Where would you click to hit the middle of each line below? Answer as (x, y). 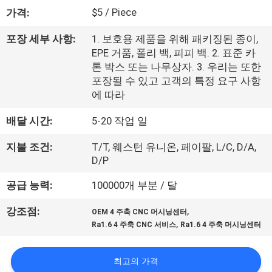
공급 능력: (29, 185)
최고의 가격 (136, 261)
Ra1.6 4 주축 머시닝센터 (221, 225)
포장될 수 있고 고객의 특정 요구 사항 (177, 81)
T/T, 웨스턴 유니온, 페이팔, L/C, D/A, (174, 147)
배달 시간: (29, 121)
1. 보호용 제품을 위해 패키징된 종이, (175, 39)
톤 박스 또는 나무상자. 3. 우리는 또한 (177, 67)
